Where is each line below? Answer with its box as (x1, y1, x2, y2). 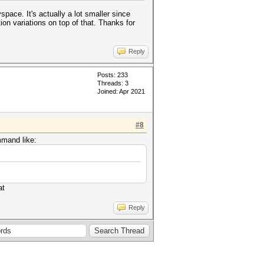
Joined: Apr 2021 (97, 88, 145, 95)
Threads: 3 (97, 80, 128, 87)
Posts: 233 (97, 71, 128, 78)
